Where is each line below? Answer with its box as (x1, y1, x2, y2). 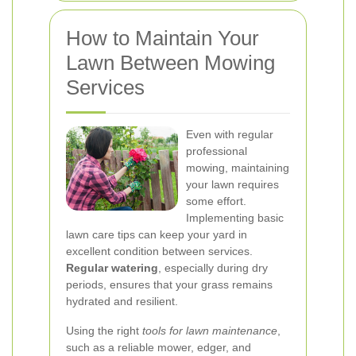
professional (186, 145, 247, 157)
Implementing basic (186, 211, 284, 224)
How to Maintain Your (66, 26, 259, 50)
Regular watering (66, 261, 158, 274)
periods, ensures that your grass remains (66, 278, 273, 291)
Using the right (66, 324, 142, 337)
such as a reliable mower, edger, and (66, 341, 251, 354)
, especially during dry (158, 261, 268, 274)
